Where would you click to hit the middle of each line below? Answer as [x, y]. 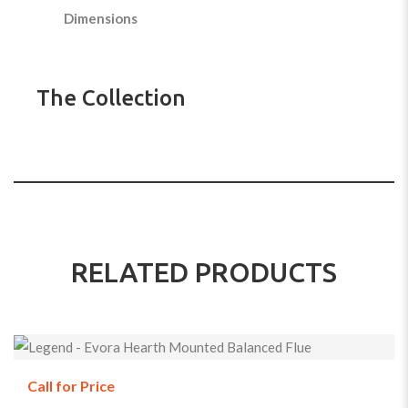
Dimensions [101, 18]
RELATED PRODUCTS [204, 272]
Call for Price [71, 386]
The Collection [111, 97]
